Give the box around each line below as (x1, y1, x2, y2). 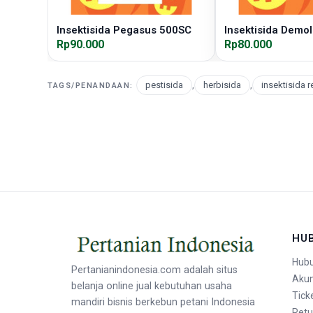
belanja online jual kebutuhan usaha (71, 279, 232, 292)
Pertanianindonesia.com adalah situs (71, 263, 238, 276)
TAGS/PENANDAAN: (48, 80, 133, 90)
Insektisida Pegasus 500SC (57, 24, 191, 36)
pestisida (145, 80, 183, 90)
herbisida (203, 80, 241, 90)
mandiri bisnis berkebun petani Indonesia (71, 296, 255, 308)
